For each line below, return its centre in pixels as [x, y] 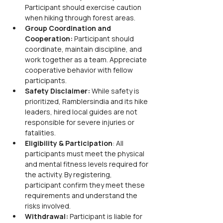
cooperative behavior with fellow [80, 70]
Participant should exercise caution [84, 7]
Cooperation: [50, 39]
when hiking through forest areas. [80, 18]
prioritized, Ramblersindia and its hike [87, 101]
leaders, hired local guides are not [82, 112]
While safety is [116, 91]
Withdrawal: [47, 216]
